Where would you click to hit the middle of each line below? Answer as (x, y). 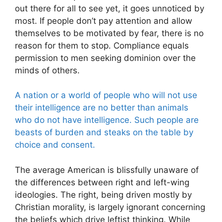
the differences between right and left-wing (102, 182)
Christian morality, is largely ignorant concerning (110, 207)
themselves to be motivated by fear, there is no (109, 33)
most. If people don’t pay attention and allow (104, 21)
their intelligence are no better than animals (102, 108)
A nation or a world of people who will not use (106, 95)
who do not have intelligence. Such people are (107, 120)
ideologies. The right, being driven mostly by (103, 194)
